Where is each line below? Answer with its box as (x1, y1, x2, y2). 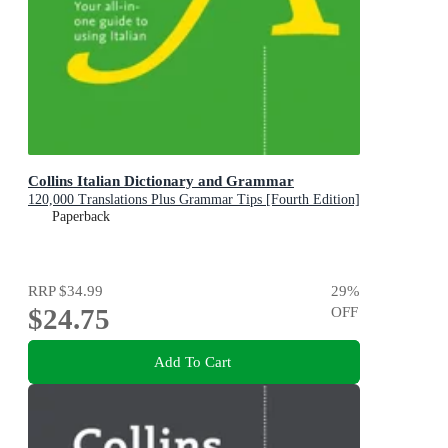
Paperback (52, 209, 110, 225)
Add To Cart (153, 353, 231, 371)
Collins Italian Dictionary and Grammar (28, 172, 294, 190)
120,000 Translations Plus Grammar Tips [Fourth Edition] (28, 192, 360, 208)
